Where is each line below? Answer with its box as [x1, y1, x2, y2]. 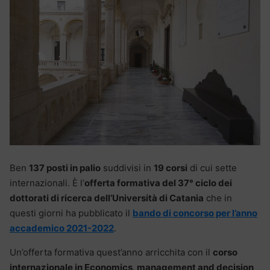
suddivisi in [101, 162, 154, 174]
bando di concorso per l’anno [133, 207, 257, 219]
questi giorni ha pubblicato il [10, 207, 133, 219]
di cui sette [187, 162, 237, 174]
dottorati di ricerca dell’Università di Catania [10, 192, 204, 204]
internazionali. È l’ [10, 177, 84, 189]
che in [204, 192, 232, 204]
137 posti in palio [29, 162, 101, 174]
